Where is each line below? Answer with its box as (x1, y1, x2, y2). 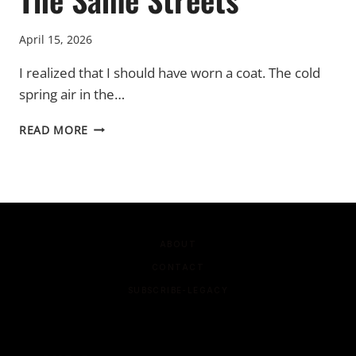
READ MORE (19, 122, 89, 137)
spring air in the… (19, 84, 125, 103)
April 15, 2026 (19, 31, 92, 47)
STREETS (87, 151, 137, 167)
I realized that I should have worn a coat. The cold (19, 63, 320, 82)
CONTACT (152, 261, 204, 272)
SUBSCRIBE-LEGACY (127, 284, 229, 295)
